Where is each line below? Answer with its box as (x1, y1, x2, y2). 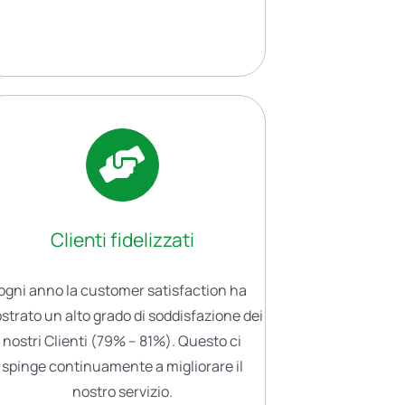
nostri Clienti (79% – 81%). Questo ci (3, 330, 242, 351)
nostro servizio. (71, 381, 173, 401)
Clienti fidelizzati (50, 226, 194, 252)
